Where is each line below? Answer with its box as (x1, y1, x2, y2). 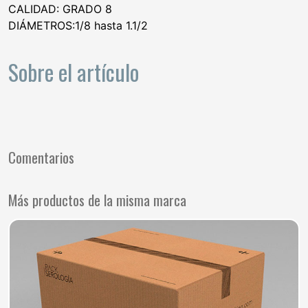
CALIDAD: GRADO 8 (8, 2, 112, 16)
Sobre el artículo (8, 55, 139, 88)
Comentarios (8, 146, 74, 168)
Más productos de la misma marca (8, 188, 186, 210)
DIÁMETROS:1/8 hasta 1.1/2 (8, 19, 148, 33)
